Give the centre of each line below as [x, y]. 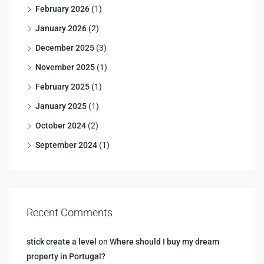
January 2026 [61, 28]
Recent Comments [70, 212]
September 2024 [66, 145]
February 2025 [62, 86]
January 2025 [61, 106]
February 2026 [62, 9]
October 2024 [61, 125]
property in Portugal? [66, 256]
